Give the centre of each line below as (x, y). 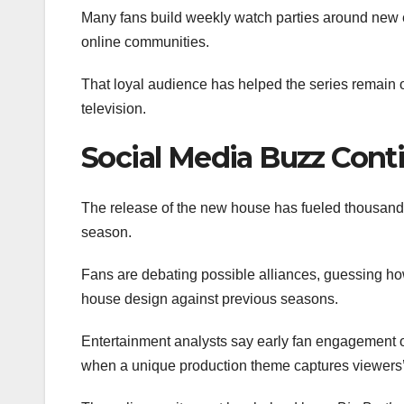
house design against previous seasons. (210, 298)
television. (114, 108)
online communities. (145, 41)
